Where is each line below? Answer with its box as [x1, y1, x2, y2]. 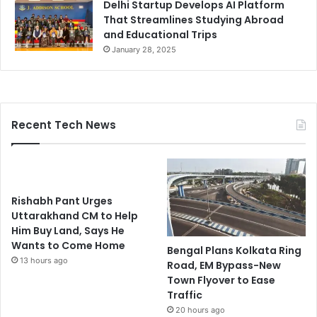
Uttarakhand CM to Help [11, 209, 138, 224]
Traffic [167, 288, 203, 303]
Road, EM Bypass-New [167, 258, 282, 273]
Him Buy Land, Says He [11, 224, 125, 238]
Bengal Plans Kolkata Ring [167, 243, 302, 258]
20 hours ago [175, 305, 226, 316]
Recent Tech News [11, 117, 116, 133]
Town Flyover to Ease [167, 273, 276, 288]
